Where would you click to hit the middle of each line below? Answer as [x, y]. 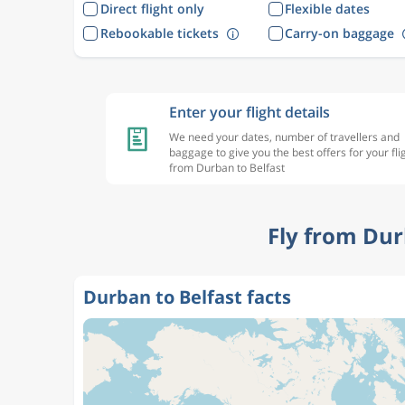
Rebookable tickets [159, 33]
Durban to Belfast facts [187, 297]
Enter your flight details [250, 112]
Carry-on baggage [339, 33]
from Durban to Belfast [227, 168]
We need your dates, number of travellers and [284, 137]
